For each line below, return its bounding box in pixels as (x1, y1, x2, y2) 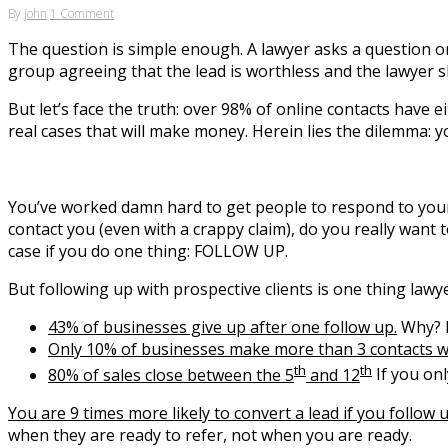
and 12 (306, 363, 360, 386)
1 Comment (50, 5, 114, 23)
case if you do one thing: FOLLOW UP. (8, 240, 288, 263)
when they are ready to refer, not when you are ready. (8, 423, 412, 446)
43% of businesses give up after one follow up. (48, 316, 397, 339)
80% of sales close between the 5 (48, 363, 294, 386)
